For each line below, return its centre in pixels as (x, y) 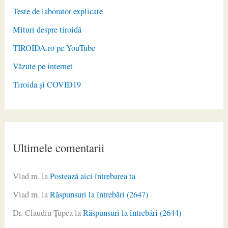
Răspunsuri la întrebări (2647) (99, 194)
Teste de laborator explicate (58, 11)
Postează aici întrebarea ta (93, 176)
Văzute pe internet (43, 66)
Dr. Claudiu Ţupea (43, 212)
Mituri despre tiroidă (47, 30)
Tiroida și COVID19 (47, 85)
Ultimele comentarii (59, 147)
